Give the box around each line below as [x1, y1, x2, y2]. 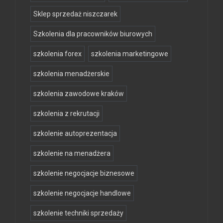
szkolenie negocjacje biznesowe [33, 169, 134, 177]
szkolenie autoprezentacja [33, 129, 117, 137]
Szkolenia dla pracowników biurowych [33, 29, 152, 38]
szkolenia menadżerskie [33, 69, 110, 78]
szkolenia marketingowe [91, 49, 168, 58]
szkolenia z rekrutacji [33, 109, 100, 117]
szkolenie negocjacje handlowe [33, 189, 131, 197]
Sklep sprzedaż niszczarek [33, 9, 117, 18]
